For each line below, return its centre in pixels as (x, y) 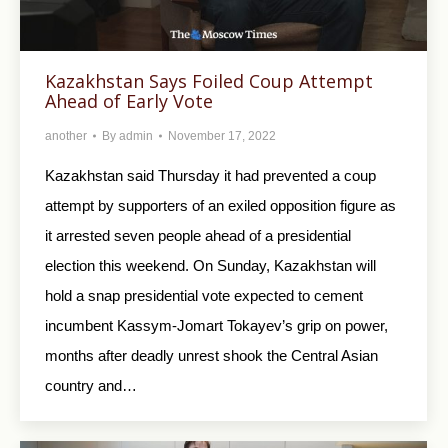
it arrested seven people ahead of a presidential (198, 235)
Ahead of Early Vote (129, 100)
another (66, 135)
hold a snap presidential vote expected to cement (204, 295)
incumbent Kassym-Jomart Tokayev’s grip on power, (216, 325)
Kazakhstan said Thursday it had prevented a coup (210, 175)
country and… (91, 385)
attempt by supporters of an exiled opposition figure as (220, 205)
